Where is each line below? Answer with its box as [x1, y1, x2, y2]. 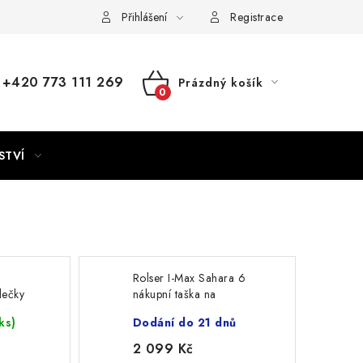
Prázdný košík [177, 75, 263, 91]
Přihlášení [121, 9, 167, 25]
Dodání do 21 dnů [132, 314, 237, 331]
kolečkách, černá [132, 302, 220, 318]
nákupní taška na [132, 286, 216, 302]
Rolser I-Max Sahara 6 [132, 270, 246, 286]
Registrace [230, 9, 283, 25]
